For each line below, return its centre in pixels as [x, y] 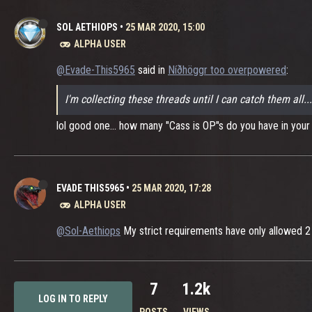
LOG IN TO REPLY [73, 299]
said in [151, 70]
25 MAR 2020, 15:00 [165, 27]
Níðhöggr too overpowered [227, 70]
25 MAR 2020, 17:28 [171, 188]
